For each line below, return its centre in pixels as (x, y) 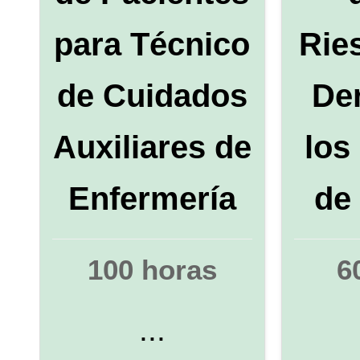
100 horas (152, 270)
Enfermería (152, 198)
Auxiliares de (152, 147)
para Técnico (152, 44)
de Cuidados (152, 95)
